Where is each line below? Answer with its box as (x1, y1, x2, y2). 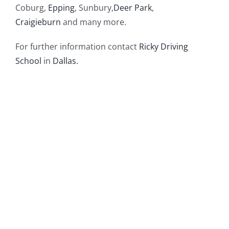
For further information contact (15, 40, 139, 52)
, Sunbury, (74, 2, 113, 13)
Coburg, (15, 2, 48, 13)
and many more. (60, 16, 126, 28)
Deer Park (113, 2, 152, 13)
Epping (48, 2, 75, 13)
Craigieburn (15, 16, 61, 28)
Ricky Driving (139, 40, 188, 52)
